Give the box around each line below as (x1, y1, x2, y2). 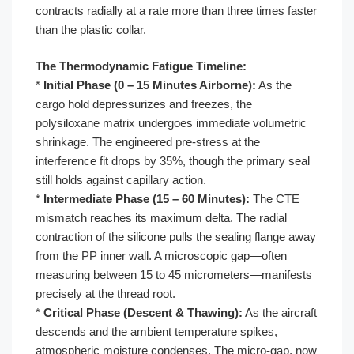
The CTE (250, 192, 299, 205)
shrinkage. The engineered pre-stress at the (36, 135, 260, 149)
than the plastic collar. (36, 22, 146, 36)
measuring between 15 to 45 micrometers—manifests (36, 268, 312, 281)
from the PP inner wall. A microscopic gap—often (36, 249, 287, 262)
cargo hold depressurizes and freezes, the (36, 97, 252, 111)
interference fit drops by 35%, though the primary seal (36, 154, 310, 168)
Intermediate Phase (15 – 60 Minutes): (43, 192, 250, 205)
